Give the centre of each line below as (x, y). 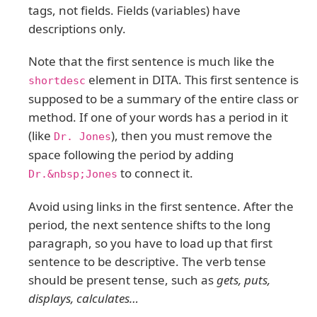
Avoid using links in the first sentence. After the (161, 206)
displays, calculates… (83, 298)
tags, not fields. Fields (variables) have (134, 10)
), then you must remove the (192, 135)
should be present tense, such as (122, 279)
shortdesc (57, 80)
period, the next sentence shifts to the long (149, 224)
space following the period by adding (131, 154)
